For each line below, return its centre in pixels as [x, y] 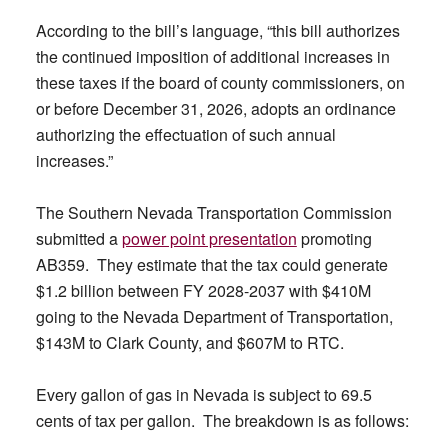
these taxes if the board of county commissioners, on [220, 82]
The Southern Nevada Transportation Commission [213, 212]
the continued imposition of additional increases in [212, 56]
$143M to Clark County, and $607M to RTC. [189, 342]
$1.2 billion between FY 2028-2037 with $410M [203, 290]
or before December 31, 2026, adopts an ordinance [215, 108]
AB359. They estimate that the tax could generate [211, 264]
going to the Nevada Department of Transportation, [214, 316]
